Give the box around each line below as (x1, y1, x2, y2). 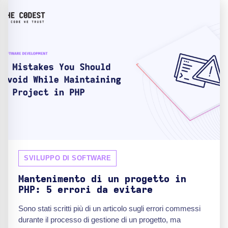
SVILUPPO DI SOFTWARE (24, 154, 111, 162)
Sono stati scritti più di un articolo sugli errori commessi (18, 204, 201, 213)
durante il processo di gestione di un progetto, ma (18, 215, 181, 224)
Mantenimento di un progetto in (18, 174, 186, 184)
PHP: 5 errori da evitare (18, 185, 153, 195)
